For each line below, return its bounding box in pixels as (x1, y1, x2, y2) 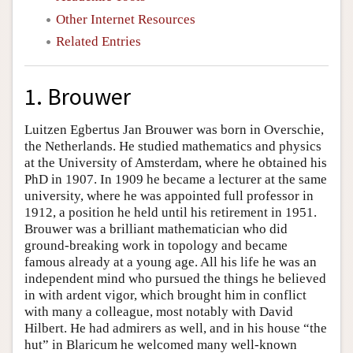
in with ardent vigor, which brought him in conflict (24, 288, 307, 303)
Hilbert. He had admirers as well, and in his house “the (24, 321, 327, 336)
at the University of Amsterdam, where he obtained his (24, 155, 327, 171)
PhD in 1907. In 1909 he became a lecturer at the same (24, 172, 327, 188)
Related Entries (56, 33, 141, 49)
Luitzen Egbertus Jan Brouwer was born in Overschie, (24, 122, 324, 138)
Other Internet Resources (56, 11, 195, 27)
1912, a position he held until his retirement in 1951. (24, 205, 317, 221)
